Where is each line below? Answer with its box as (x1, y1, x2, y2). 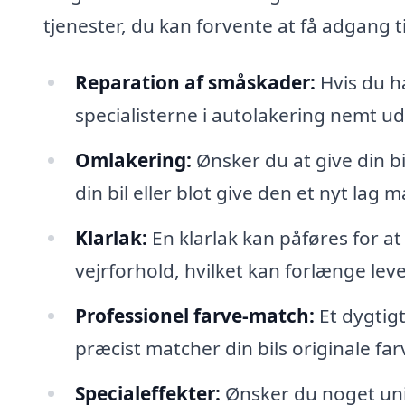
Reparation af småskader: (74, 70, 316, 96)
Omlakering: (74, 147, 192, 174)
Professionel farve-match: (74, 302, 315, 328)
